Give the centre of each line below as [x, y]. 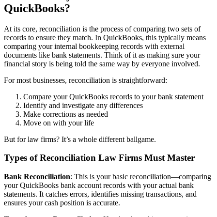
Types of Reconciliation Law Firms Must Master [99, 158]
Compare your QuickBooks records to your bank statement [113, 96]
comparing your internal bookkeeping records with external [94, 46]
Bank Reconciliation [37, 176]
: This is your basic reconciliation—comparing [141, 176]
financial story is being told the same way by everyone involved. [102, 63]
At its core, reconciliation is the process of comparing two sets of [102, 29]
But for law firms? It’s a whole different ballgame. [80, 139]
